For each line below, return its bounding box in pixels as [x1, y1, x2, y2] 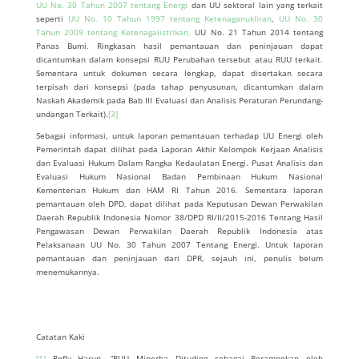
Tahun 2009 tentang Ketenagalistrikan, [35, 26, 192, 38]
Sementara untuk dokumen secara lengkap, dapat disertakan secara [35, 67, 324, 79]
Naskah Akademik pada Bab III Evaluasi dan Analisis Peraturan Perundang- [35, 95, 324, 106]
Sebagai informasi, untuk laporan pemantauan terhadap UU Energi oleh [35, 130, 324, 141]
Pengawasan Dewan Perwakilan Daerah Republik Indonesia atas [35, 225, 324, 236]
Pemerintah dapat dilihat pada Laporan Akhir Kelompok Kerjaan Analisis [35, 143, 324, 155]
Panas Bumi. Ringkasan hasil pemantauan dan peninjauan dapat [35, 40, 324, 51]
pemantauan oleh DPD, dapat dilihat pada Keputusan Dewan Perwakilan [35, 198, 324, 209]
